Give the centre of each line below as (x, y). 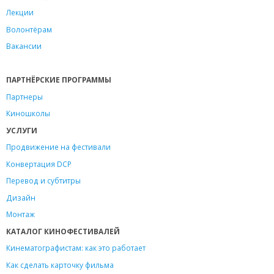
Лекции (20, 13)
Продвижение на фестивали (58, 147)
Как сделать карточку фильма (60, 265)
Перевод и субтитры (43, 181)
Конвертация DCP (39, 164)
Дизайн (21, 197)
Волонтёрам (29, 29)
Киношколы (28, 113)
